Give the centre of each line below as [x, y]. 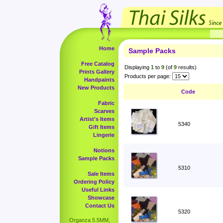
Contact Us [100, 206]
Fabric [106, 103]
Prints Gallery [97, 72]
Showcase [101, 198]
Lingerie [104, 135]
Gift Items [102, 127]
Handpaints [99, 80]
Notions [104, 150]
